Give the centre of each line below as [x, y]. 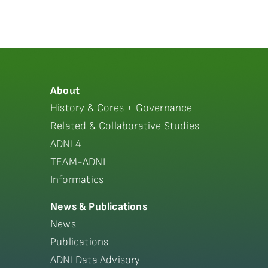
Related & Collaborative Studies [125, 126]
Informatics [77, 180]
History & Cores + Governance [121, 108]
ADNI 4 [66, 144]
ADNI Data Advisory [95, 260]
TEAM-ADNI [78, 162]
